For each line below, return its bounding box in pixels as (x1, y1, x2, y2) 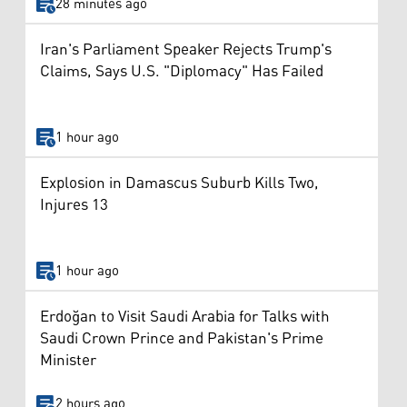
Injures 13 (40, 190, 108, 222)
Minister (40, 344, 96, 376)
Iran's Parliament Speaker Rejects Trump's (40, 35, 332, 66)
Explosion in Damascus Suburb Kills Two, (40, 168, 319, 200)
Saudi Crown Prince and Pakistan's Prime (40, 323, 323, 354)
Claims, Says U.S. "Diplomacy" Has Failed (40, 56, 323, 88)
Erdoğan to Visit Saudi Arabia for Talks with (40, 301, 330, 333)
